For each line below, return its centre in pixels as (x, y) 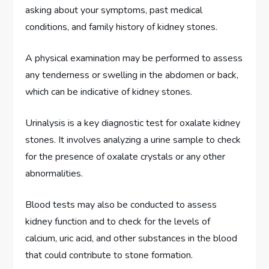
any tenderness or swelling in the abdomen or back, (132, 75)
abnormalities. (54, 173)
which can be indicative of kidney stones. (109, 92)
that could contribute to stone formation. (109, 255)
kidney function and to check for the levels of (118, 221)
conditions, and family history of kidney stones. (122, 27)
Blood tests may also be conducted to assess (121, 204)
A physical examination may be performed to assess (134, 58)
